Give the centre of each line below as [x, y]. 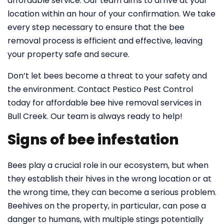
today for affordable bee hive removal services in [104, 103]
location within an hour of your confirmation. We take [111, 14]
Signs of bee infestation [93, 140]
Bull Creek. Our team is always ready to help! [95, 116]
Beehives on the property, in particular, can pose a [107, 206]
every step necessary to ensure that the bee [96, 27]
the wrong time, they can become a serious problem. [112, 192]
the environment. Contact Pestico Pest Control [100, 89]
